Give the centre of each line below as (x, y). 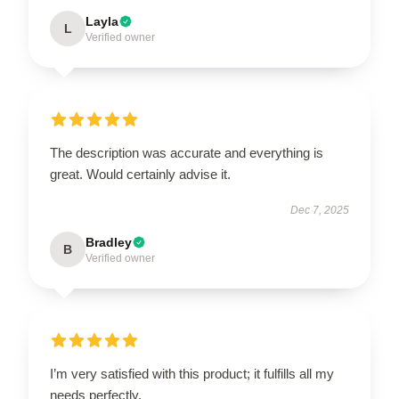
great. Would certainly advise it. (140, 174)
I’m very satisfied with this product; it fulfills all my (192, 373)
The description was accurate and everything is (187, 152)
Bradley (109, 242)
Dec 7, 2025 (320, 210)
